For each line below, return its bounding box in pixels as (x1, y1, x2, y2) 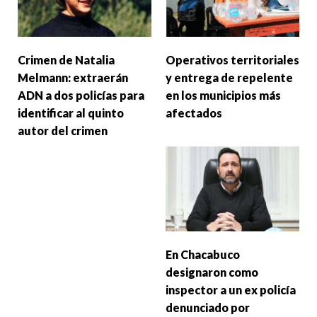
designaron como (166, 265, 258, 279)
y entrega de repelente (166, 70, 293, 84)
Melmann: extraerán (18, 70, 128, 84)
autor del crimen (18, 123, 108, 137)
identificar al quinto (18, 105, 124, 120)
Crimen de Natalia (18, 52, 115, 67)
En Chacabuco (166, 247, 240, 261)
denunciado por (166, 300, 250, 314)
